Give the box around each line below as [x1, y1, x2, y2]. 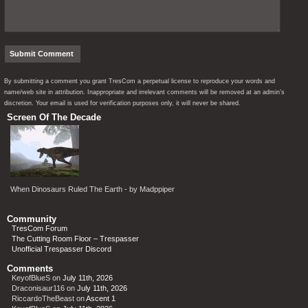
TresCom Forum [12, 223, 67, 232]
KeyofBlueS [12, 273, 50, 282]
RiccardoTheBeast [12, 294, 74, 302]
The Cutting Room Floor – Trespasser [12, 234, 139, 243]
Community [7, 213, 56, 224]
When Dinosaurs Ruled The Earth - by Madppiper [10, 184, 175, 193]
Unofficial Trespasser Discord [12, 244, 111, 253]
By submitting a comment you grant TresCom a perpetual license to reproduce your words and [4, 77, 275, 85]
